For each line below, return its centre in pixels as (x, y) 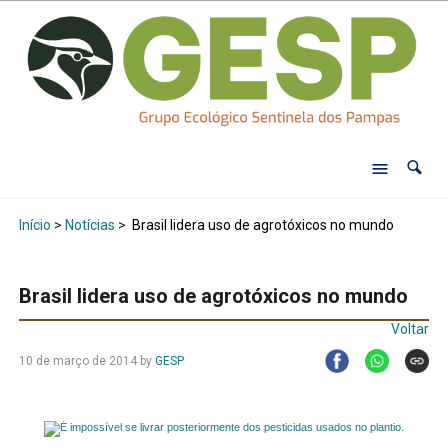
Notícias (89, 225)
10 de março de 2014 (77, 361)
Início (34, 225)
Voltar (410, 329)
